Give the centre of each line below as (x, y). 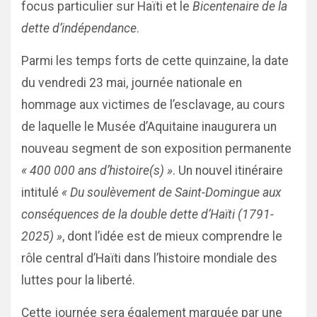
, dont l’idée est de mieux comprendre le (172, 236)
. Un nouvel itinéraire (228, 171)
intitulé (41, 192)
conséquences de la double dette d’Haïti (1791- (148, 214)
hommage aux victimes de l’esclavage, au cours (153, 105)
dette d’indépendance (79, 28)
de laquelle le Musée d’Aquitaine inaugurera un (149, 127)
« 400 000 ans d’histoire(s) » (97, 171)
